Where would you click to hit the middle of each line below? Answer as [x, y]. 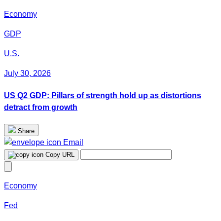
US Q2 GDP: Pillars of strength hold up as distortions [103, 96]
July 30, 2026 [27, 73]
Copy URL [60, 155]
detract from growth [41, 108]
